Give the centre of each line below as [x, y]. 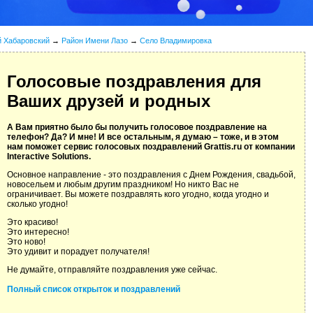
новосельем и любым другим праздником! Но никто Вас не [123, 185]
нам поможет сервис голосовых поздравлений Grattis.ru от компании [151, 147]
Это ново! [26, 242]
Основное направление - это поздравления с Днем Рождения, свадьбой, [151, 175]
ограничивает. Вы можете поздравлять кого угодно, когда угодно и [138, 195]
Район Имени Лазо [95, 41]
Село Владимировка [176, 41]
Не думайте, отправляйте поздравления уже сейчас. [112, 270]
